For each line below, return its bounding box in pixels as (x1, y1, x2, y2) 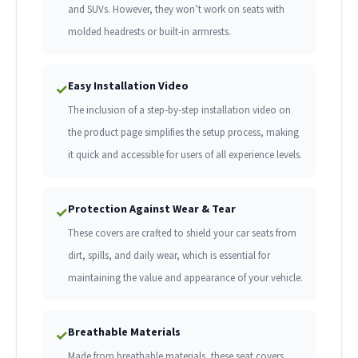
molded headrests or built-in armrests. (68, 25, 231, 39)
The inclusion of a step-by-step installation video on (68, 103, 291, 117)
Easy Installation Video (68, 78, 189, 93)
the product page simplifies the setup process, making (68, 125, 299, 140)
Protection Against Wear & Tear (68, 201, 236, 217)
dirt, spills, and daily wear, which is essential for (68, 249, 270, 263)
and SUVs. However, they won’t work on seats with (68, 2, 284, 17)
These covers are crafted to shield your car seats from (68, 226, 296, 241)
